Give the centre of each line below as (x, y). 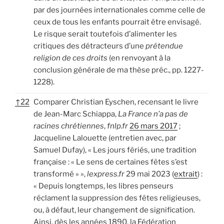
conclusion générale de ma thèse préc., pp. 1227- (119, 70)
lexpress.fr (106, 174)
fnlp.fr (117, 126)
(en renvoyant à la (139, 58)
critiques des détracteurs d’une (89, 46)
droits (97, 58)
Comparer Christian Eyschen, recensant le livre (116, 102)
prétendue (164, 46)
